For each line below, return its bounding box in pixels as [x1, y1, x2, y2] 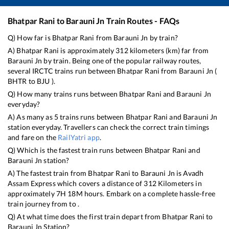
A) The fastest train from [8, 168, 88, 177]
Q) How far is [8, 33, 52, 42]
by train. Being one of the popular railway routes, [42, 56, 201, 65]
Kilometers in [156, 178, 202, 188]
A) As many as [8, 112, 54, 121]
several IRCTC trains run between [8, 66, 118, 75]
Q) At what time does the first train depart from [8, 212, 163, 221]
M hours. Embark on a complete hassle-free [76, 189, 215, 198]
